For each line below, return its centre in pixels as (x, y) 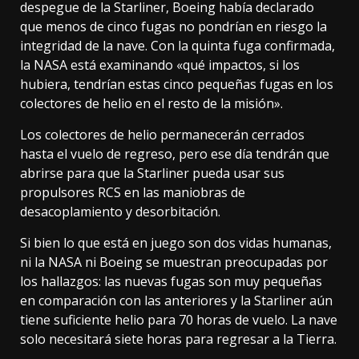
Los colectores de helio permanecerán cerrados (162, 135)
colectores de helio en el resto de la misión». (151, 104)
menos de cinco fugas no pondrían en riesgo (179, 27)
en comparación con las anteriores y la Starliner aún (176, 301)
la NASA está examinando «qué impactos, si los (160, 65)
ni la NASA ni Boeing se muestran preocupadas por (174, 262)
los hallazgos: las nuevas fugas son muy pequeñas (171, 282)
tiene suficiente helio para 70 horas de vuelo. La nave (179, 320)
